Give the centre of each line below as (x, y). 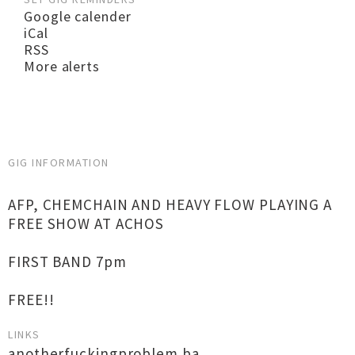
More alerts (62, 66)
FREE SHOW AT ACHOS (86, 223)
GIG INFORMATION (59, 162)
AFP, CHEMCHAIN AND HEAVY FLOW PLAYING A (170, 204)
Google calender (78, 16)
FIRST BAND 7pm (67, 261)
